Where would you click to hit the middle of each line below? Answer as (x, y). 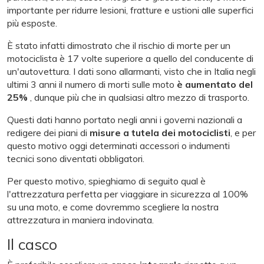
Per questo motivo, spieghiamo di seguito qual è (106, 181)
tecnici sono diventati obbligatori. (76, 158)
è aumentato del (215, 84)
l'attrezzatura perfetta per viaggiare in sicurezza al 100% (128, 194)
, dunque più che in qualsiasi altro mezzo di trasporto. (138, 97)
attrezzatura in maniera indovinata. (80, 220)
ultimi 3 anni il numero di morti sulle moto (92, 84)
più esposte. (32, 23)
